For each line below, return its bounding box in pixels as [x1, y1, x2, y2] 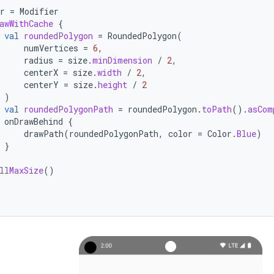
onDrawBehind [4, 115, 63, 127]
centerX [24, 66, 58, 78]
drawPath [24, 127, 64, 139]
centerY [24, 78, 59, 91]
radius [24, 54, 53, 66]
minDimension [92, 54, 152, 66]
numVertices [24, 42, 78, 54]
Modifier [20, 5, 59, 17]
